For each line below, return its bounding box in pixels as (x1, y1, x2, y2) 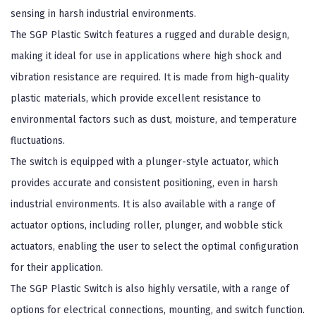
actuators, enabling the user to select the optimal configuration (11, 241, 298, 253)
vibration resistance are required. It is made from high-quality (11, 71, 289, 83)
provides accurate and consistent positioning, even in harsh (11, 177, 278, 189)
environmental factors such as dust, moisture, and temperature (11, 114, 297, 126)
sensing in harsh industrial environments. (11, 8, 196, 20)
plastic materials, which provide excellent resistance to (11, 92, 261, 104)
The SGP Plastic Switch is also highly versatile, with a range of (11, 283, 289, 295)
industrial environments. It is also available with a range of (11, 198, 275, 210)
